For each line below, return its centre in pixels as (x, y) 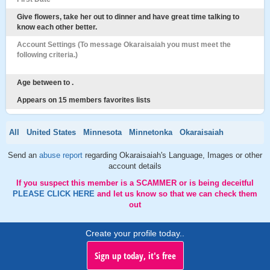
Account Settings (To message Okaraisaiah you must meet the (124, 45)
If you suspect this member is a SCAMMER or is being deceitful (135, 183)
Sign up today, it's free (135, 256)
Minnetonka (151, 132)
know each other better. (57, 27)
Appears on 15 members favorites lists (84, 100)
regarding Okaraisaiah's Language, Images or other (174, 155)
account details (135, 166)
